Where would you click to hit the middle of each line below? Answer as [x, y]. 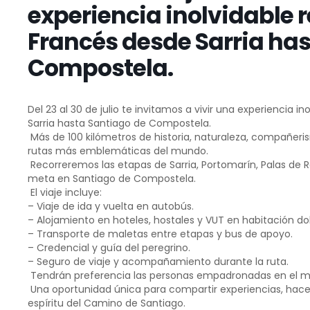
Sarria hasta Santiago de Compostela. [119, 123]
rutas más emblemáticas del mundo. [118, 151]
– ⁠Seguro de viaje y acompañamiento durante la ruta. [158, 262]
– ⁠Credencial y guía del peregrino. [109, 248]
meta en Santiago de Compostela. [111, 179]
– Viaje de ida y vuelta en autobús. [110, 206]
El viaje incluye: [64, 192]
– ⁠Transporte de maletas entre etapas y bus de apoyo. [160, 234]
